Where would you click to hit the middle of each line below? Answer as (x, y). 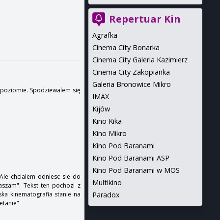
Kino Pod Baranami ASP (131, 158)
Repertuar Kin (145, 19)
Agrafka (105, 35)
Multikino (107, 182)
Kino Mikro (109, 133)
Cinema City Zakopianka (131, 72)
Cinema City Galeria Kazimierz (140, 60)
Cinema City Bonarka (126, 47)
